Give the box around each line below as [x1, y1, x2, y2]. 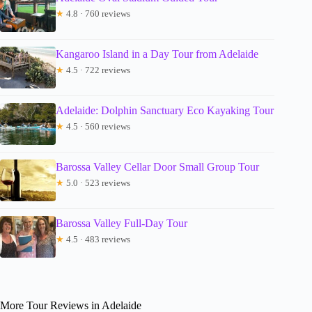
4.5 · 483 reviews [64, 234, 130, 245]
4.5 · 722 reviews [64, 65, 130, 76]
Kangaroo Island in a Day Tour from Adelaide [56, 48, 258, 61]
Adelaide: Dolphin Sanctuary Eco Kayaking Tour [56, 104, 274, 117]
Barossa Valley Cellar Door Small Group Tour [56, 161, 259, 173]
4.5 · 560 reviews [64, 121, 130, 132]
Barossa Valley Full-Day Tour [56, 217, 187, 230]
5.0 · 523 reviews [64, 178, 130, 189]
